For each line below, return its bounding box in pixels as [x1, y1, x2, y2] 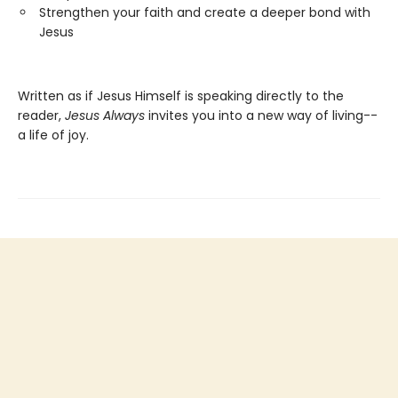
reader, [18, 107, 65, 125]
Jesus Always [65, 107, 148, 125]
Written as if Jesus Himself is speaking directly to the [18, 87, 344, 106]
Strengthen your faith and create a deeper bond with [39, 4, 370, 22]
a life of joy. [18, 126, 92, 145]
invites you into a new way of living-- [148, 107, 378, 125]
